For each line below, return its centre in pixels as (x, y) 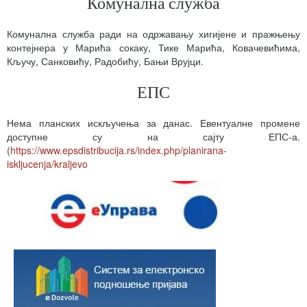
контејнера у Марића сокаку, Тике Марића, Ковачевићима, (153, 47)
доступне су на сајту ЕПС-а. (153, 136)
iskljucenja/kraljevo (47, 164)
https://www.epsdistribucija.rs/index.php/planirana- (119, 150)
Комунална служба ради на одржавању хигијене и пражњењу (153, 34)
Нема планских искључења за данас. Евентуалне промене (153, 123)
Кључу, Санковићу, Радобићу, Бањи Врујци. (105, 61)
